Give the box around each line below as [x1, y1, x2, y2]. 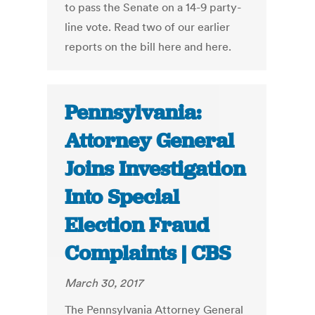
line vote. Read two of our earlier [65, 20, 231, 34]
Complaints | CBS [65, 240, 231, 267]
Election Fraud [65, 212, 210, 239]
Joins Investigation [65, 155, 246, 183]
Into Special [65, 184, 180, 211]
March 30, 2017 [65, 276, 143, 290]
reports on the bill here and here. [65, 39, 232, 54]
